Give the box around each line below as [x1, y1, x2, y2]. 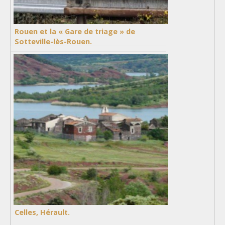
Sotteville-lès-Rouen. [15, 36, 92, 46]
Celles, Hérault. [15, 207, 70, 217]
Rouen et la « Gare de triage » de [15, 26, 135, 36]
